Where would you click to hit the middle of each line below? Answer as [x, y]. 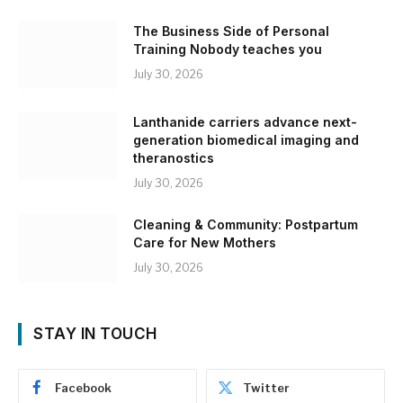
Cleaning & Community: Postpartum [246, 224]
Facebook [83, 388]
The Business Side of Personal [231, 31]
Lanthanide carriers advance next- [245, 122]
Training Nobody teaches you [228, 49]
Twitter [266, 388]
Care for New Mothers [205, 242]
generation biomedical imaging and [246, 140]
